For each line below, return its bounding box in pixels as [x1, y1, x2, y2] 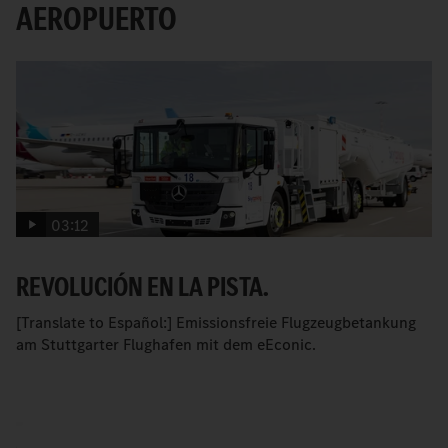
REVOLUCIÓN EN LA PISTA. [16, 267, 269, 305]
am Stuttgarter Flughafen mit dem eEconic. [16, 333, 316, 355]
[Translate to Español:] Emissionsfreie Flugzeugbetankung [16, 311, 416, 333]
